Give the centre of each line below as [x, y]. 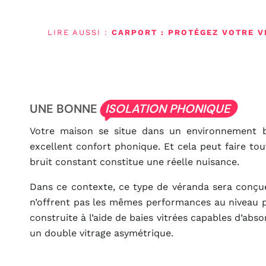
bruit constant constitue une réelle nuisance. [134, 162]
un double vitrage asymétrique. [102, 233]
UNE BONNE [65, 109]
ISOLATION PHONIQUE [169, 109]
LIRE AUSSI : [80, 33]
